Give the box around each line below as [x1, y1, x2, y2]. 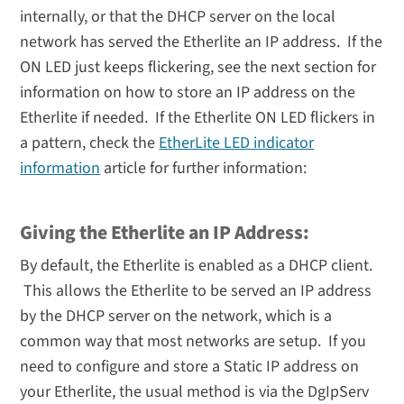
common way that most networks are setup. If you [20, 330, 367, 353]
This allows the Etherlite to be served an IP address [20, 280, 372, 303]
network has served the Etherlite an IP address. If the [20, 31, 383, 54]
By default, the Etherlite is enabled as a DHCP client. [20, 254, 373, 278]
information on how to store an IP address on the [20, 81, 356, 105]
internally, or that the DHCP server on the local [20, 5, 336, 29]
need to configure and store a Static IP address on [20, 355, 360, 379]
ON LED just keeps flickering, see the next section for [20, 56, 377, 79]
